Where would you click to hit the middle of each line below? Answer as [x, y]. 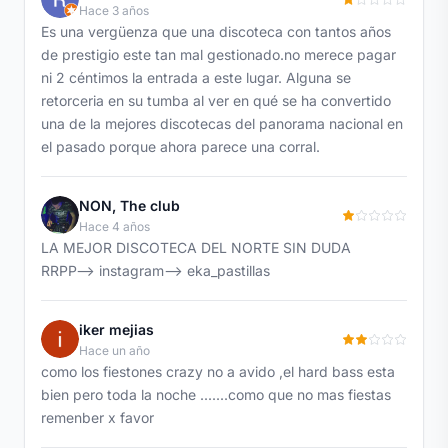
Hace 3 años [114, 10]
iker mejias [116, 329]
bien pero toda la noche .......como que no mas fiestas [216, 394]
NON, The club [129, 205]
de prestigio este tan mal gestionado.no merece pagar [218, 54]
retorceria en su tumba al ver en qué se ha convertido [216, 100]
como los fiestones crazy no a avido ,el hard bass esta [218, 371]
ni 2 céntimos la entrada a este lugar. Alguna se [196, 77]
